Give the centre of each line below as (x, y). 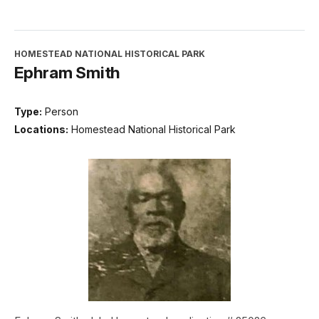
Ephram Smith (67, 72)
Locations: (41, 130)
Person (62, 111)
